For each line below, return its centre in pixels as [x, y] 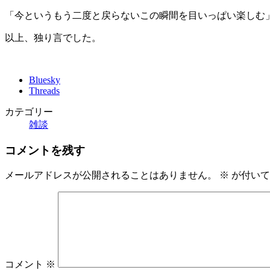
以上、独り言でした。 [53, 37]
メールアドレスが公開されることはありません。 [111, 175]
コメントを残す [45, 150]
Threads [44, 90]
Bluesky [45, 80]
